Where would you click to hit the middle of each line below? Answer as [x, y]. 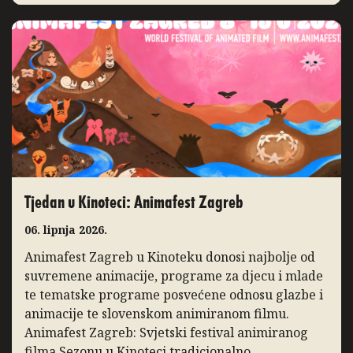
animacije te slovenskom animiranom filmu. [157, 314]
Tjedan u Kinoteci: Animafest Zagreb [134, 204]
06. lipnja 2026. [66, 230]
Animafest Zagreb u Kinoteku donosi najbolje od [170, 257]
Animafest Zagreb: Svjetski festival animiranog [166, 333]
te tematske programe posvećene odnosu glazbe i [174, 295]
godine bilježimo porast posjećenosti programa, [168, 18]
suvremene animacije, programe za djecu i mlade [174, 276]
